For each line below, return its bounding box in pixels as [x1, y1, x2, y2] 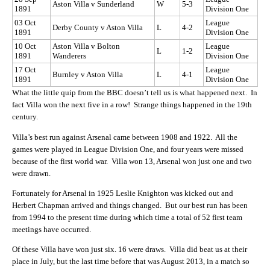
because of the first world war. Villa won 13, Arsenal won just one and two [12, 156, 252, 166]
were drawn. [12, 168, 51, 178]
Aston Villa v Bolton [52, 42, 120, 51]
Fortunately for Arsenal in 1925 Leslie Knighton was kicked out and [12, 188, 233, 198]
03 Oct [14, 18, 36, 28]
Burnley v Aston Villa [52, 70, 123, 80]
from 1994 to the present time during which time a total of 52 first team [12, 212, 242, 222]
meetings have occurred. [12, 224, 91, 234]
